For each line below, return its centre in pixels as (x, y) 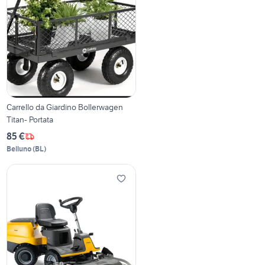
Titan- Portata (30, 120)
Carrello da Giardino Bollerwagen (65, 107)
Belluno (19, 149)
